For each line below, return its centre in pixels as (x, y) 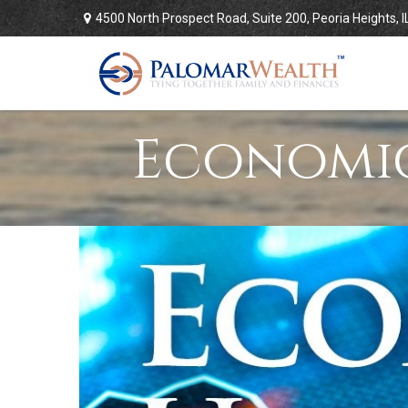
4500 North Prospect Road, (174, 18)
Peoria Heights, (356, 18)
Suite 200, (281, 18)
